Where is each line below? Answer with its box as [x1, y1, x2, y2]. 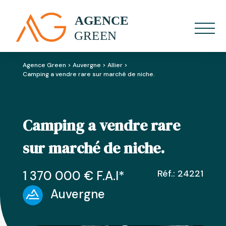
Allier [107, 61, 123, 69]
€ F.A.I [80, 168, 119, 184]
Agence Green [22, 61, 66, 69]
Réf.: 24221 [157, 167, 204, 180]
